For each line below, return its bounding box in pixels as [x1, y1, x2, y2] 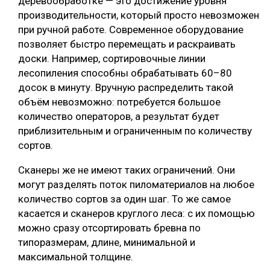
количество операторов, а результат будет [18, 110, 219, 123]
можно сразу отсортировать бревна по [18, 222, 201, 234]
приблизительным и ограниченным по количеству [18, 125, 252, 137]
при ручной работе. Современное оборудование [18, 24, 243, 36]
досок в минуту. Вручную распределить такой [18, 81, 233, 94]
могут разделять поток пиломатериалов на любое [18, 178, 254, 191]
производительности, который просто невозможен [18, 9, 259, 22]
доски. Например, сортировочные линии [18, 52, 206, 65]
